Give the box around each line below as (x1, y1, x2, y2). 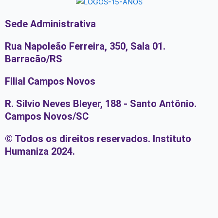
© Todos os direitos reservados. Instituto (5, 133, 191, 145)
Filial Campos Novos (5, 75, 95, 88)
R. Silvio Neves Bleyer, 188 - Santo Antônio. (5, 98, 197, 110)
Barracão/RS (5, 53, 62, 65)
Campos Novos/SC (5, 110, 89, 123)
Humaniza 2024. (5, 145, 75, 158)
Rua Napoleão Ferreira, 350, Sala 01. (5, 40, 165, 53)
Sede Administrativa (5, 18, 96, 30)
